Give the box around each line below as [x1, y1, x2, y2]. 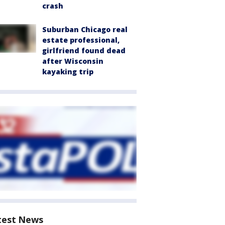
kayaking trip [42, 67, 93, 77]
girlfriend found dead [42, 46, 126, 56]
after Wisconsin [42, 56, 103, 66]
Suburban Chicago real [42, 25, 128, 35]
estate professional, [42, 35, 120, 45]
